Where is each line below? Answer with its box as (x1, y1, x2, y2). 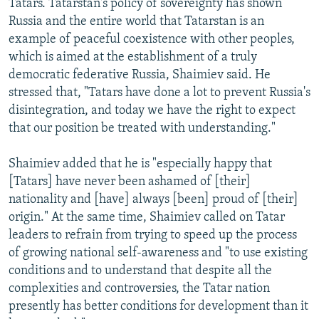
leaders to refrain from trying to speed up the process (9, 228, 297, 242)
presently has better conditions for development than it (9, 299, 308, 313)
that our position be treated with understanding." (9, 121, 276, 135)
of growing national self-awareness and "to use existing (9, 246, 308, 260)
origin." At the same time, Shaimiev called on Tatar (9, 210, 285, 224)
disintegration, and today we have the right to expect (9, 103, 296, 117)
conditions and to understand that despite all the (9, 263, 272, 278)
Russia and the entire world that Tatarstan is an (9, 14, 264, 28)
